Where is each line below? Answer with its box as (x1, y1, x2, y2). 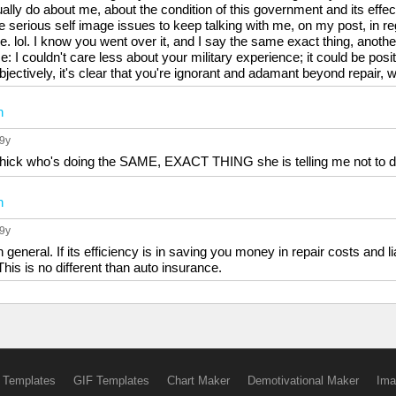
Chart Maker (166, 374, 230, 387)
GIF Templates (72, 374, 149, 387)
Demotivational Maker (247, 374, 359, 387)
